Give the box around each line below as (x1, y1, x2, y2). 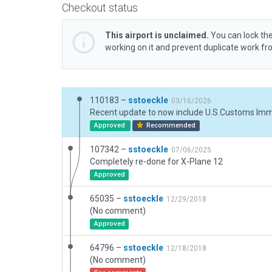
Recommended (144, 121, 196, 129)
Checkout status (62, 1, 138, 14)
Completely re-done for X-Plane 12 (90, 157, 223, 166)
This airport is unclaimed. (105, 30, 209, 40)
